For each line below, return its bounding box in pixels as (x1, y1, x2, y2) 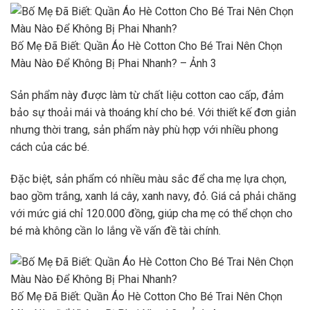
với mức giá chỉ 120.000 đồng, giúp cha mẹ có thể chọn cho (10, 206, 293, 220)
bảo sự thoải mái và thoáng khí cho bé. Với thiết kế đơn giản (10, 105, 296, 119)
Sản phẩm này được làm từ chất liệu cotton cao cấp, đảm (10, 88, 284, 102)
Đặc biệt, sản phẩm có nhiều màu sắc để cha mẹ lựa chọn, (10, 172, 286, 185)
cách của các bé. (10, 140, 89, 154)
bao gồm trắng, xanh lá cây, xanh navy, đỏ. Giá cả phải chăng (10, 189, 296, 203)
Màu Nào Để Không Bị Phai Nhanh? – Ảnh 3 (10, 56, 217, 70)
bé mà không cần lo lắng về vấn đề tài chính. (10, 224, 221, 237)
